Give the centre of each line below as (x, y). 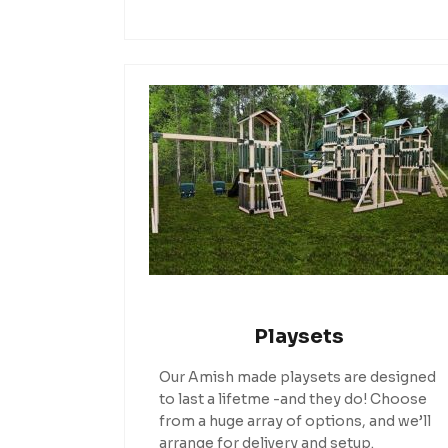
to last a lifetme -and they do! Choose (292, 398)
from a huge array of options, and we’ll (294, 420)
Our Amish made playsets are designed (297, 376)
